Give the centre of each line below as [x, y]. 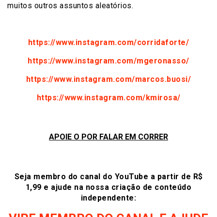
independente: [108, 198]
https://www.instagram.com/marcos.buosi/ [108, 79]
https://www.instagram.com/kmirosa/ [108, 98]
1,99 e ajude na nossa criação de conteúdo [108, 187]
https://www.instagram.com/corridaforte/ [108, 42]
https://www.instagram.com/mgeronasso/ [108, 61]
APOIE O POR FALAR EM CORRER [108, 137]
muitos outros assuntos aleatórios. [70, 6]
